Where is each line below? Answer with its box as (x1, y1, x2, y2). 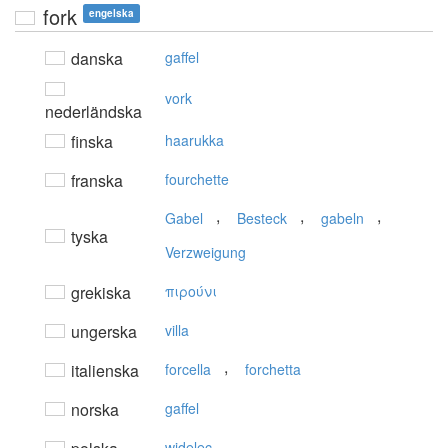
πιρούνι (165, 281, 217, 302)
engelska (89, 6, 134, 21)
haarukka (165, 130, 224, 151)
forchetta (245, 359, 301, 380)
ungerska (67, 320, 137, 344)
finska (67, 130, 113, 154)
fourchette (165, 169, 229, 190)
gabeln (321, 208, 364, 229)
